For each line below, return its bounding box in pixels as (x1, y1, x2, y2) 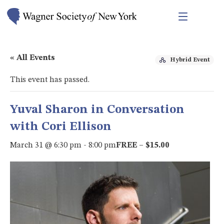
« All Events (10, 53, 55, 62)
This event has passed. (10, 75, 89, 84)
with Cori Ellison (10, 120, 111, 133)
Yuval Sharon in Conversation (10, 103, 184, 116)
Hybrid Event (170, 56, 210, 63)
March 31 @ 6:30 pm (10, 141, 81, 149)
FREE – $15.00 (116, 141, 169, 149)
